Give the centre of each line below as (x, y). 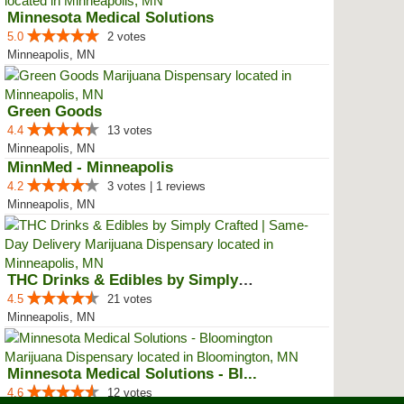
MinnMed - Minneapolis (90, 167)
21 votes (130, 299)
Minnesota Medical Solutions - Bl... (132, 374)
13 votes (130, 130)
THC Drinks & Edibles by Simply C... (246, 280)
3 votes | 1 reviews (156, 186)
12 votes (130, 393)
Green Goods (55, 111)
